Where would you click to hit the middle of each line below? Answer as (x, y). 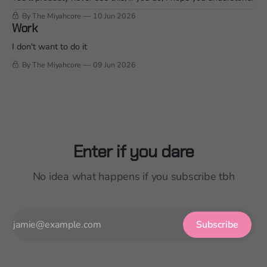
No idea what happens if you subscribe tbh (133, 177)
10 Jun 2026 (114, 16)
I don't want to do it (49, 47)
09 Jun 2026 (114, 65)
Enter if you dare (133, 152)
